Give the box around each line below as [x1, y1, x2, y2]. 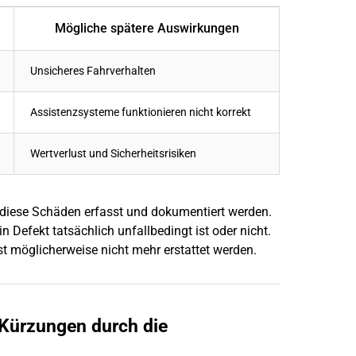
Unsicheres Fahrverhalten [30, 64, 156, 78]
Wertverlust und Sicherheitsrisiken [30, 146, 196, 161]
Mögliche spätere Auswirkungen [54, 20, 239, 36]
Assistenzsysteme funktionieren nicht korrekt [30, 105, 251, 119]
